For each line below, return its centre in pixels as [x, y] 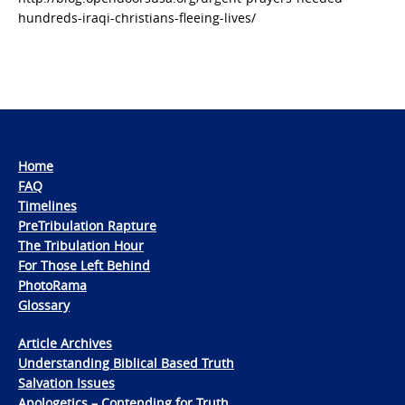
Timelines [47, 206]
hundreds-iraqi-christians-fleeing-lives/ [137, 18]
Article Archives [65, 344]
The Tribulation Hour [81, 246]
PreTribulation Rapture [87, 226]
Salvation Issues [66, 383]
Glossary [44, 306]
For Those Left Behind [84, 266]
